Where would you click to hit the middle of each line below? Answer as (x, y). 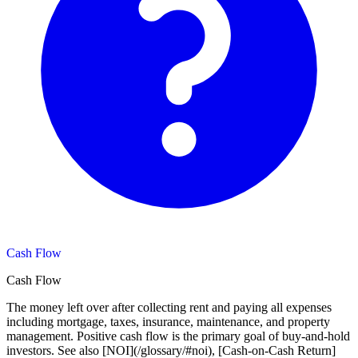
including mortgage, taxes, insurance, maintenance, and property (168, 321)
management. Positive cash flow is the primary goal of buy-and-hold (178, 336)
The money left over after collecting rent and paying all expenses (169, 307)
